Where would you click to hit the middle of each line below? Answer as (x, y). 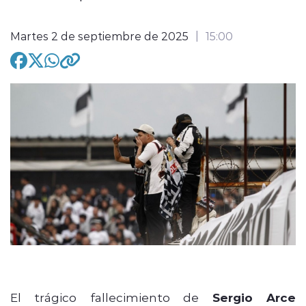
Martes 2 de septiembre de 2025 (99, 36)
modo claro (114, 97)
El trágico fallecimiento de (111, 297)
